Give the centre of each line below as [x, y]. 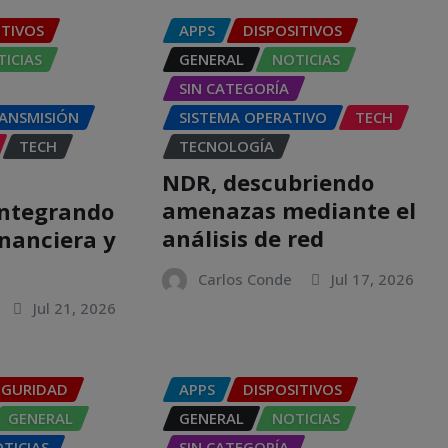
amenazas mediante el [288, 210]
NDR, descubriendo [267, 182]
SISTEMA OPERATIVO [252, 116]
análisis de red [242, 238]
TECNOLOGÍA [226, 145]
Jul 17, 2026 [372, 279]
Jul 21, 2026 [75, 308]
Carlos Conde [244, 279]
